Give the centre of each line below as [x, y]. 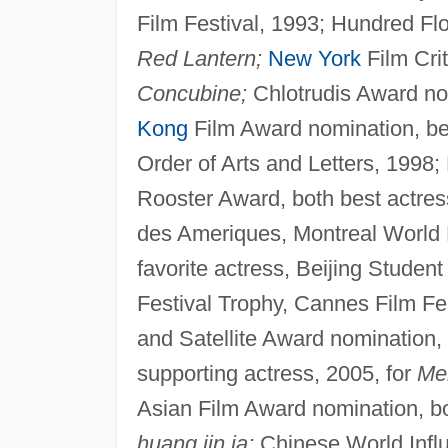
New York [314, 59]
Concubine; [191, 94]
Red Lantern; [199, 59]
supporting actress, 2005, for [276, 374]
